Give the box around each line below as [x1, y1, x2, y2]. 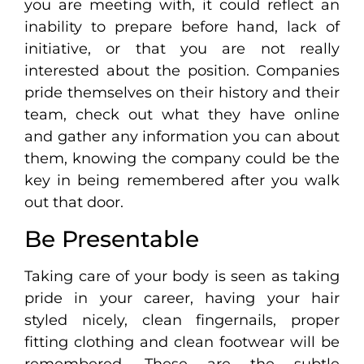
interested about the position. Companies [24, 62, 340, 80]
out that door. [24, 193, 123, 212]
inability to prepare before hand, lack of [24, 18, 340, 37]
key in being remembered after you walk [24, 171, 340, 190]
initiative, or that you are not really [24, 40, 340, 58]
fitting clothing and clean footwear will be [24, 332, 340, 351]
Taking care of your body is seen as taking [24, 266, 340, 285]
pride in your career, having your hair [24, 288, 340, 307]
